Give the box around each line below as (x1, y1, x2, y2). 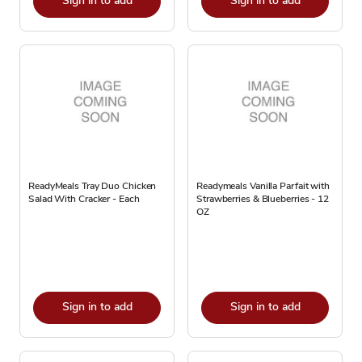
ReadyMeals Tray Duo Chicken (28, 179, 157, 192)
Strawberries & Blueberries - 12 (196, 192, 329, 205)
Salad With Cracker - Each (28, 192, 140, 205)
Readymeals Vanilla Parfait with (196, 179, 330, 192)
